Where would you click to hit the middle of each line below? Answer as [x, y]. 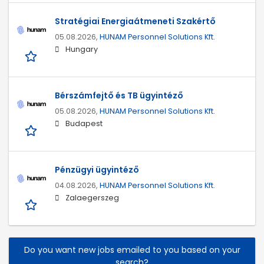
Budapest [84, 124]
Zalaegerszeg [92, 198]
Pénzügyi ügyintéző [97, 170]
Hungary [82, 49]
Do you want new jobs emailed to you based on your [132, 250]
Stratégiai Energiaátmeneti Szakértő [135, 22]
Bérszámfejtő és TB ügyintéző [119, 96]
